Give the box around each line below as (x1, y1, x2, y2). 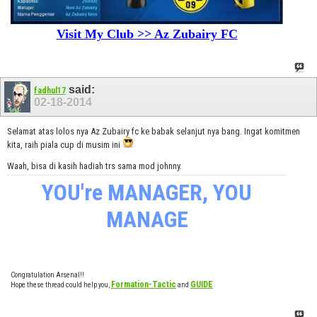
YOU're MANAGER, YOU (42, 178, 253, 206)
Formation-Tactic (111, 279, 176, 289)
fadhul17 (34, 86, 67, 96)
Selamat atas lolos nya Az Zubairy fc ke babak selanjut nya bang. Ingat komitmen (7, 125, 300, 137)
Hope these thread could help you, (11, 280, 111, 289)
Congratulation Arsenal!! (11, 270, 84, 279)
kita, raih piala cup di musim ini (7, 139, 122, 150)
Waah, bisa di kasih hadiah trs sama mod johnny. (7, 160, 182, 171)
